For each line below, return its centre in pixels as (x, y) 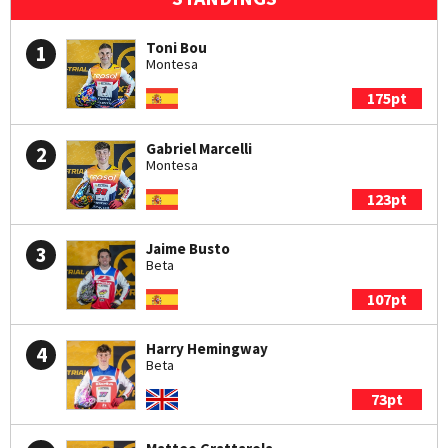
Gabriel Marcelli (199, 148)
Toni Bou (176, 47)
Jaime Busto (188, 248)
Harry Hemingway (207, 348)
